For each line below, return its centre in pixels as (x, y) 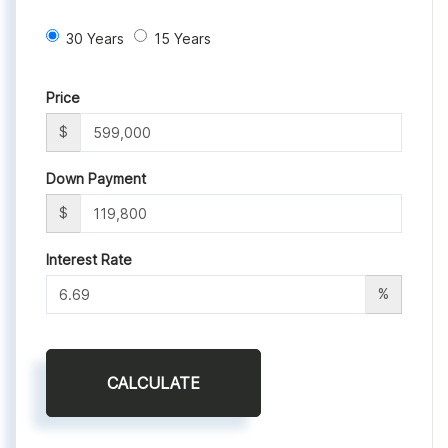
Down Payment (96, 179)
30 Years (95, 39)
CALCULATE (153, 383)
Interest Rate (89, 260)
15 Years (182, 39)
